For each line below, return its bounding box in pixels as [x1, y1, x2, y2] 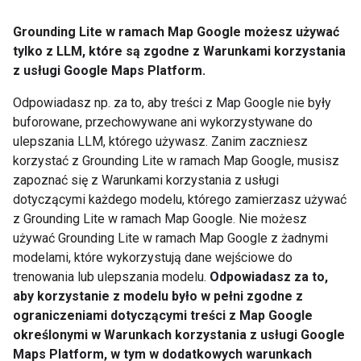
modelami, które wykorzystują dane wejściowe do [13, 250, 293, 265]
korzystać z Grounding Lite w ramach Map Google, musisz [13, 153, 339, 168]
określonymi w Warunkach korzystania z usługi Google [13, 327, 345, 342]
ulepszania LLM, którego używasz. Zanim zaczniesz [13, 134, 308, 149]
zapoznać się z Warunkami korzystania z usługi [13, 172, 279, 188]
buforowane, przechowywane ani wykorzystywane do [13, 114, 313, 130]
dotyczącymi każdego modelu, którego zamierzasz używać [13, 192, 346, 207]
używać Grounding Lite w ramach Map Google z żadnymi [13, 230, 328, 246]
